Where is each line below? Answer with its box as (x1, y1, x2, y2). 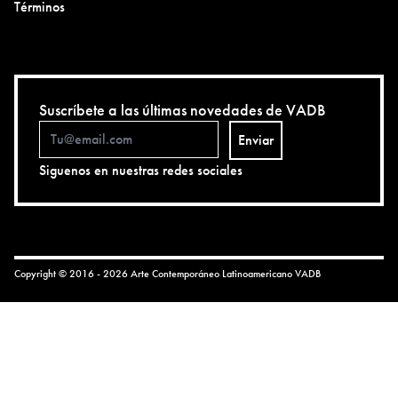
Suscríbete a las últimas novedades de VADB (39, 99, 325, 120)
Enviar (238, 130, 274, 149)
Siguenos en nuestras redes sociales (39, 160, 243, 179)
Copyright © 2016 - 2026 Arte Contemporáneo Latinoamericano (14, 266, 295, 281)
